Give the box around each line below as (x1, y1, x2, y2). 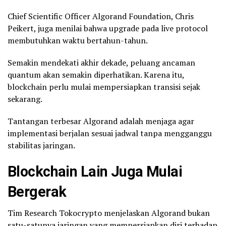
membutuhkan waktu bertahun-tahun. (8, 34, 148, 46)
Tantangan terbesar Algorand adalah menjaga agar (8, 115, 194, 127)
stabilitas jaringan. (8, 139, 75, 151)
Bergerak (8, 183, 67, 200)
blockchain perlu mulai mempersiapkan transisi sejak (8, 81, 200, 92)
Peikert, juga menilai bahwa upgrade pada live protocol (8, 22, 208, 34)
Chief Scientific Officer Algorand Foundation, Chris (8, 10, 194, 22)
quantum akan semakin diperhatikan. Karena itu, (8, 69, 184, 80)
